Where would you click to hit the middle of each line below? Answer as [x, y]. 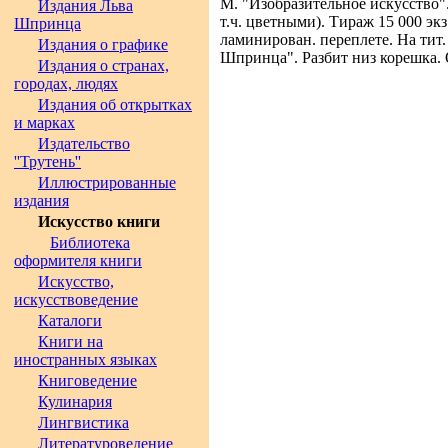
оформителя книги [78, 260]
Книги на [70, 341]
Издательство [84, 143]
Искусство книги [99, 221]
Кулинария [75, 401]
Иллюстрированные [107, 182]
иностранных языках [85, 359]
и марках [44, 122]
